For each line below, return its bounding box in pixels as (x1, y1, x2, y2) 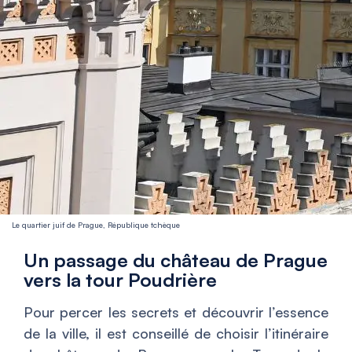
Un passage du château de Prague (24, 247, 328, 272)
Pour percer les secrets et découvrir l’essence (24, 302, 328, 321)
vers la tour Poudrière (24, 267, 217, 291)
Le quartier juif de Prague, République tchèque (12, 219, 180, 229)
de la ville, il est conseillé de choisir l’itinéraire (24, 324, 328, 342)
